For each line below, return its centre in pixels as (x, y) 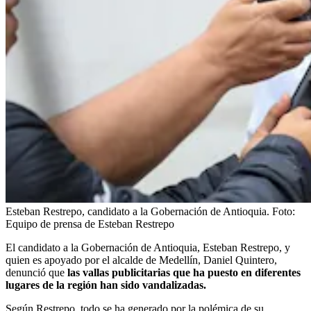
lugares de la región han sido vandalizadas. (106, 285)
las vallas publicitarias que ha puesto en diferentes (184, 272)
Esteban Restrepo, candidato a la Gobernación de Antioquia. (137, 211)
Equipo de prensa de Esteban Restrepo (90, 224)
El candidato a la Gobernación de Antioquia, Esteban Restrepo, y (148, 247)
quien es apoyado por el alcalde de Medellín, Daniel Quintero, (141, 260)
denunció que (36, 272)
